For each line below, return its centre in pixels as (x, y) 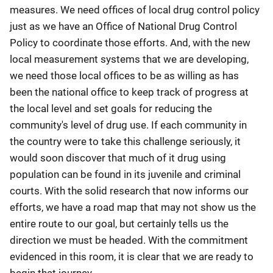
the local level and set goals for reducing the (111, 108)
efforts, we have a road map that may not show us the (133, 207)
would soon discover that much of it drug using (118, 158)
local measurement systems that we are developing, (129, 59)
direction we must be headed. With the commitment (129, 240)
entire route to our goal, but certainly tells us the (119, 224)
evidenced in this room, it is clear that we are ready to (132, 257)
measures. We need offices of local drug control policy (135, 10)
